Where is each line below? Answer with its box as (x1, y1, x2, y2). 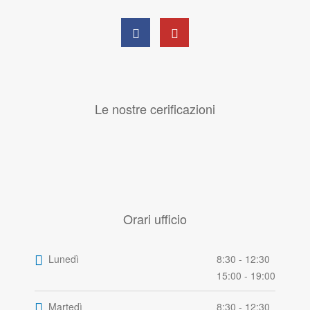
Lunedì (48, 252, 79, 266)
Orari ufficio (123, 210, 187, 228)
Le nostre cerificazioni (95, 100, 215, 118)
